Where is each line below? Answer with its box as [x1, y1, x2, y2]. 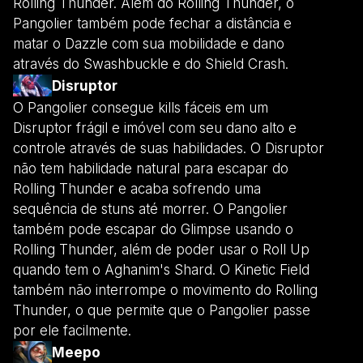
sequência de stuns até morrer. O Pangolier [13, 200, 288, 217]
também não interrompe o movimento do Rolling [13, 281, 318, 298]
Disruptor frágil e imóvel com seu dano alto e [13, 119, 297, 136]
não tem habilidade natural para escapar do [13, 160, 288, 177]
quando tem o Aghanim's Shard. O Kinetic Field [13, 261, 310, 278]
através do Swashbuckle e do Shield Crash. [13, 55, 288, 72]
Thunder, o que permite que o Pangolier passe [13, 301, 310, 318]
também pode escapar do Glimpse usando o [13, 220, 293, 237]
